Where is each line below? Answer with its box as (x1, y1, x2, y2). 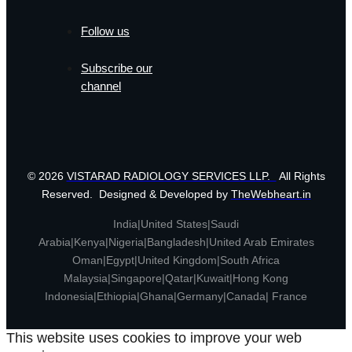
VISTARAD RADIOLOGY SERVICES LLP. (66, 169, 277, 182)
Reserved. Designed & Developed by (41, 187, 231, 200)
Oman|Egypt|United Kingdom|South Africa (72, 253, 280, 266)
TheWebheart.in (230, 187, 311, 200)
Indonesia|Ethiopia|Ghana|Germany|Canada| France (45, 289, 307, 302)
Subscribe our (81, 60, 152, 75)
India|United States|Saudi (113, 217, 239, 230)
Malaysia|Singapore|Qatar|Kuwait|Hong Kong (64, 271, 288, 284)
